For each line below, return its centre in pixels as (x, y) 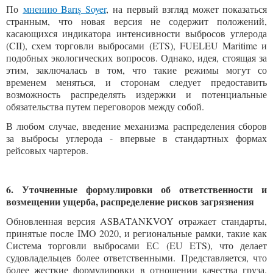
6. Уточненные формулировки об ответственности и (136, 189)
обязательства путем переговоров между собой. (105, 106)
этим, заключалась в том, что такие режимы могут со (136, 70)
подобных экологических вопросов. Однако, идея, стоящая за (136, 58)
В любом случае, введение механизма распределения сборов (136, 126)
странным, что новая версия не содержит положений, (136, 21)
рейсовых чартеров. (47, 150)
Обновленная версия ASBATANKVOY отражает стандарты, (136, 221)
